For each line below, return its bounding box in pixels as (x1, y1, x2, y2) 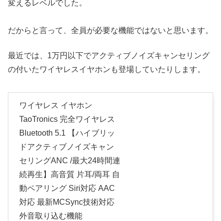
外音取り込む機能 (19, 211, 82, 220)
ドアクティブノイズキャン (19, 142, 114, 151)
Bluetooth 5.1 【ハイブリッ (19, 128, 115, 137)
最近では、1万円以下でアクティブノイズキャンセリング (8, 51, 210, 60)
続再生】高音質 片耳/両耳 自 (19, 170, 120, 179)
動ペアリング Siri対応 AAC (19, 184, 115, 192)
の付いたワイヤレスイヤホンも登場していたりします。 (8, 65, 205, 74)
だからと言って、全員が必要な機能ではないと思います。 (8, 26, 213, 35)
